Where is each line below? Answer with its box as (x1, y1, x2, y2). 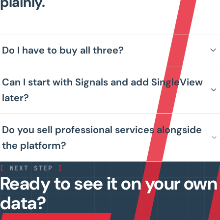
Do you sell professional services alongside (2, 123, 202, 136)
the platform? (2, 139, 66, 152)
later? (2, 91, 29, 104)
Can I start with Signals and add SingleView (2, 76, 203, 88)
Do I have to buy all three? (2, 44, 124, 56)
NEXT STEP (9, 164, 54, 172)
